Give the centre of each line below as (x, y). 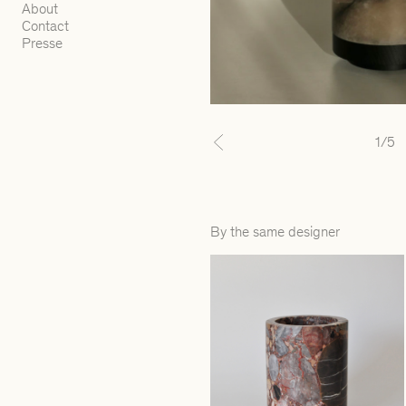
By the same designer (275, 231)
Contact (46, 26)
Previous (242, 152)
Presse (43, 43)
